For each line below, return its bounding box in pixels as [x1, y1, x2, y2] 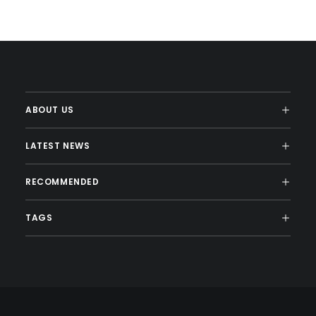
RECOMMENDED [25, 176, 99, 188]
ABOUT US [25, 104, 74, 116]
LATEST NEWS [25, 140, 90, 152]
